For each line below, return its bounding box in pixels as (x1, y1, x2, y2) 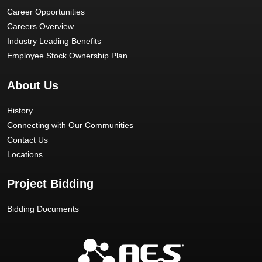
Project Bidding (7, 177, 94, 191)
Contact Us (7, 135, 48, 144)
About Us (7, 78, 58, 92)
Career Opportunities (7, 7, 85, 17)
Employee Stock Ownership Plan (7, 51, 127, 61)
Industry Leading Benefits (7, 36, 101, 46)
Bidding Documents (7, 204, 79, 214)
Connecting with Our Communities (7, 120, 133, 130)
